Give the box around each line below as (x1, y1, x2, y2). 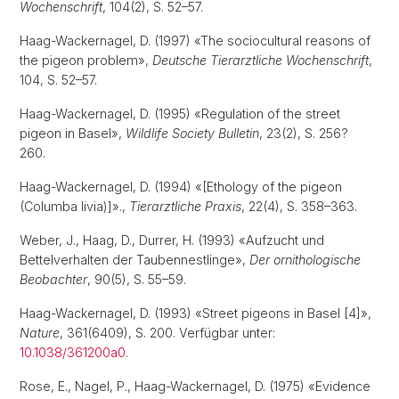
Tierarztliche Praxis (129, 199, 241, 214)
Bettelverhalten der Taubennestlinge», (20, 252, 249, 267)
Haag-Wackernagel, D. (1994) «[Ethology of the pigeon (20, 179, 342, 194)
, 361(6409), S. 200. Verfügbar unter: (60, 325, 275, 340)
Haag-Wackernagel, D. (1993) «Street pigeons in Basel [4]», (20, 305, 371, 321)
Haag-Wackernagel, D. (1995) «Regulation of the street (20, 106, 340, 121)
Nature (20, 325, 60, 340)
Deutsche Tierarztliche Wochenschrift (152, 53, 369, 68)
